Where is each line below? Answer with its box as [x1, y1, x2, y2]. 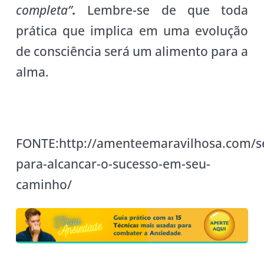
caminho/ [15, 176, 72, 193]
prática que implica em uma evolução [15, 22, 249, 39]
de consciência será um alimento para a [15, 43, 249, 60]
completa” [15, 2, 72, 19]
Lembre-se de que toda [87, 2, 249, 19]
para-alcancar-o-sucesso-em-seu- [15, 156, 210, 173]
